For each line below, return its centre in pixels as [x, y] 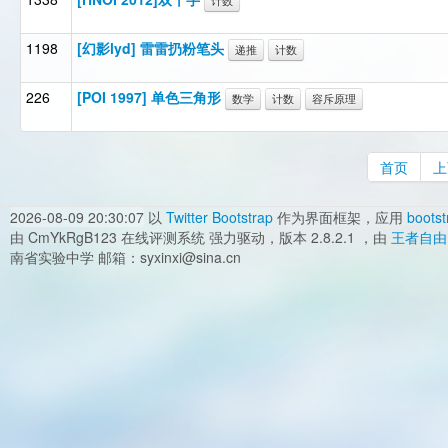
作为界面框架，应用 [340, 217]
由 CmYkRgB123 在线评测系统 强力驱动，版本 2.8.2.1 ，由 [200, 237]
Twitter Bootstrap [219, 217]
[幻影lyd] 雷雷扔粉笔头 [150, 48]
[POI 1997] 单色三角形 [149, 97]
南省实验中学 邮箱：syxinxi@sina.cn [125, 257]
